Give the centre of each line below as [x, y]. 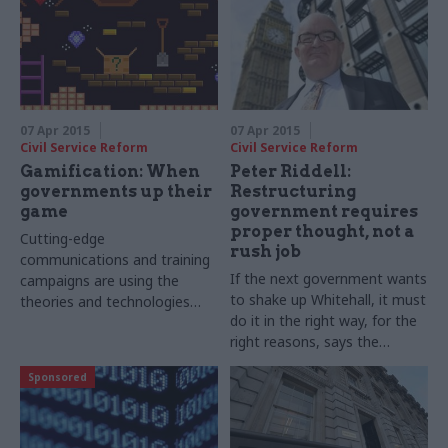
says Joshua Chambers [93, 344]
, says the [348, 342]
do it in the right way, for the [324, 321]
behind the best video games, [116, 323]
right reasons [273, 342]
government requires [324, 212]
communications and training [115, 260]
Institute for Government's [318, 363]
